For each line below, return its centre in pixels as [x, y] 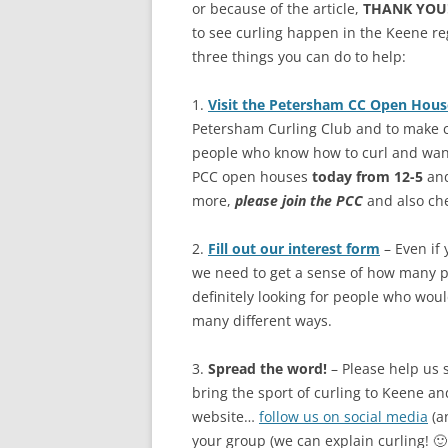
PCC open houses [252, 176]
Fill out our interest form [294, 248]
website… [225, 416]
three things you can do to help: [299, 56]
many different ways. [262, 320]
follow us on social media [343, 416]
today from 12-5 [367, 176]
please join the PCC [299, 200]
